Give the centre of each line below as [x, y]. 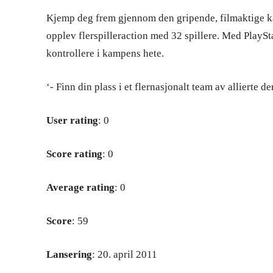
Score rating [74, 154]
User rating [72, 121]
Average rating [80, 188]
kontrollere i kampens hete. [105, 54]
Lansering [69, 255]
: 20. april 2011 [125, 255]
